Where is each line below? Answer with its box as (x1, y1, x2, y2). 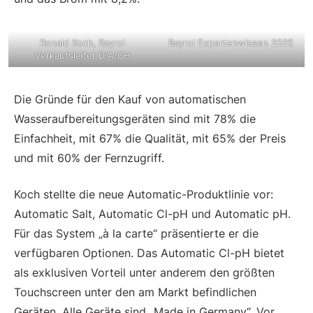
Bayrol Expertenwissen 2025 (168, 36, 293, 48)
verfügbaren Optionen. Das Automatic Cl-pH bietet (14, 245, 284, 260)
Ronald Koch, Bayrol (40, 36, 125, 48)
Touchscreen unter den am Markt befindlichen (14, 284, 256, 299)
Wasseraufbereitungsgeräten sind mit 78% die (14, 111, 256, 126)
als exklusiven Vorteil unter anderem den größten (14, 265, 275, 279)
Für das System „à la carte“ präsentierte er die (14, 226, 259, 240)
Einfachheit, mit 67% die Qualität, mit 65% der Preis (14, 131, 286, 145)
